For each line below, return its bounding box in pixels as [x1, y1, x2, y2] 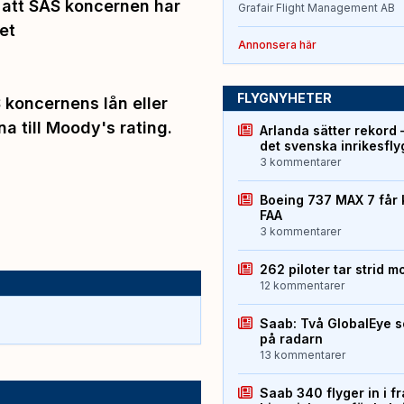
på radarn [259, 331, 323, 347]
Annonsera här [237, 38, 317, 52]
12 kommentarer [259, 279, 344, 293]
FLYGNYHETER [236, 90, 332, 106]
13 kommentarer [259, 348, 345, 363]
